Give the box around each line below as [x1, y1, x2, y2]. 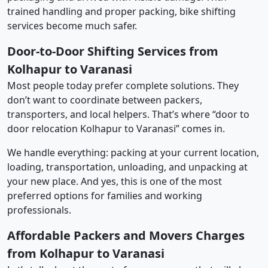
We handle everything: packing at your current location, [7, 145, 259, 159]
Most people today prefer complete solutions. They [7, 78, 239, 92]
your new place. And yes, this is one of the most [7, 174, 222, 188]
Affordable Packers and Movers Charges [7, 227, 245, 243]
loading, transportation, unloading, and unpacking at [7, 160, 248, 173]
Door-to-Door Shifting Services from [7, 42, 218, 59]
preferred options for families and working [7, 188, 202, 202]
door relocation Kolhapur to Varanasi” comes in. [7, 121, 225, 135]
